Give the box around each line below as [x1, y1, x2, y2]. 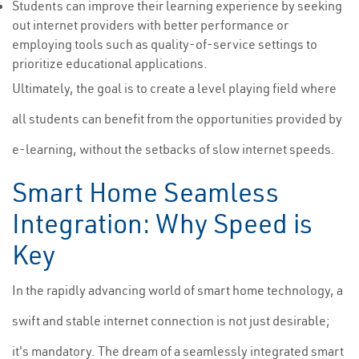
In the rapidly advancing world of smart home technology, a [12, 282, 343, 298]
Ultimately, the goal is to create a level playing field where [12, 80, 337, 96]
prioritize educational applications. [12, 55, 208, 71]
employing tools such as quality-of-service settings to [12, 36, 317, 52]
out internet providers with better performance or [12, 17, 288, 33]
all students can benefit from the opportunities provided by [12, 111, 342, 127]
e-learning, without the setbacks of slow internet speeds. [12, 141, 335, 157]
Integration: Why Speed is [12, 207, 313, 240]
